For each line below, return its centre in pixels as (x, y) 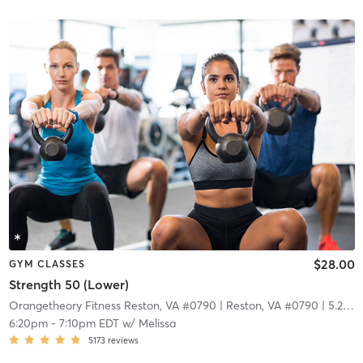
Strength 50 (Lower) (68, 285)
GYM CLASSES (47, 263)
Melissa (157, 324)
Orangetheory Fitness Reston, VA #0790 (112, 306)
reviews (123, 341)
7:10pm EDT (89, 324)
